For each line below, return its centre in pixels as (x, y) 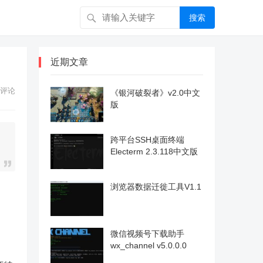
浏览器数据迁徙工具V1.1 (156, 187)
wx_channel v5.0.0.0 (149, 245)
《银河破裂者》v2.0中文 (155, 93)
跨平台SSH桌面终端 (147, 140)
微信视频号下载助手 (147, 234)
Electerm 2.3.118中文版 (154, 151)
